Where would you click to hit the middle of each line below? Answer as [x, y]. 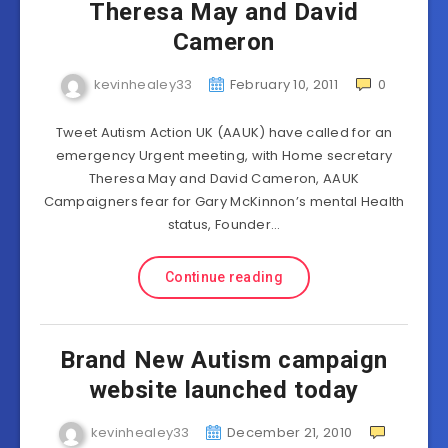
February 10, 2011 [283, 85]
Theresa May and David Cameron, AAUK [224, 178]
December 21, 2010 [290, 433]
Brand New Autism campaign [223, 360]
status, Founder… [224, 224]
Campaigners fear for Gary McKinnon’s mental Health [224, 201]
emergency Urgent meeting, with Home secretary [224, 155]
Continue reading [224, 277]
